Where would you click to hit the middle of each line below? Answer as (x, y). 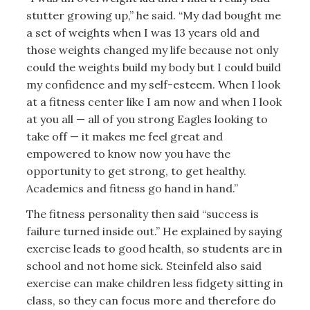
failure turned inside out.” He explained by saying (154, 231)
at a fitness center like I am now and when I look (154, 101)
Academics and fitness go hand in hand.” (132, 188)
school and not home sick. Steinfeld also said (144, 266)
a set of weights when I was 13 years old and (143, 32)
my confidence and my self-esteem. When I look (153, 84)
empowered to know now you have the (128, 153)
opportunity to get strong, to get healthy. (136, 171)
